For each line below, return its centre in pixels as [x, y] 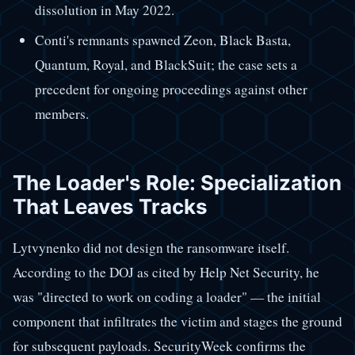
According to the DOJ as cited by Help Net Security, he [166, 273]
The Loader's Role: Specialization [177, 182]
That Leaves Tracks [110, 206]
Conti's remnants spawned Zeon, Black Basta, [162, 40]
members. [61, 113]
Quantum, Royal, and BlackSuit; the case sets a [166, 64]
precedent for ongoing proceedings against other [171, 89]
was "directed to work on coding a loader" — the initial [167, 297]
